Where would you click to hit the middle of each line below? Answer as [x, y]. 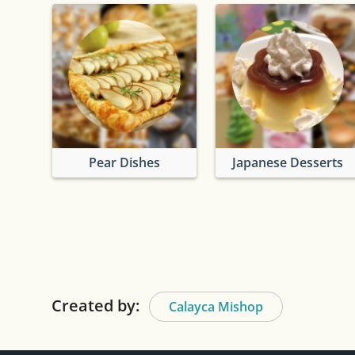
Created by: [95, 305]
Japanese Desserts [287, 162]
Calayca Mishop [216, 306]
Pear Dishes [124, 162]
